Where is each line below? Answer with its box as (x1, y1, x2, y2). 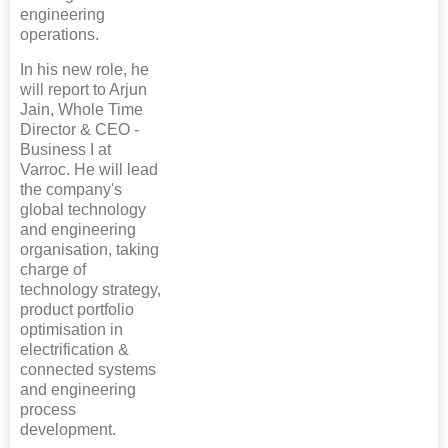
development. (20, 420, 116, 438)
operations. (20, 25, 99, 43)
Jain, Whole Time (20, 100, 143, 118)
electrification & (20, 340, 129, 358)
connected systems (20, 360, 156, 378)
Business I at (20, 140, 111, 158)
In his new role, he (20, 60, 149, 78)
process (20, 400, 76, 418)
